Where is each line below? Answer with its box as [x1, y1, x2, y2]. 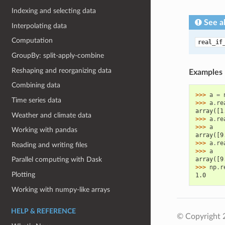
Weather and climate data [12, 111, 92, 119]
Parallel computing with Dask [12, 156, 102, 164]
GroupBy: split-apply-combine [12, 52, 104, 60]
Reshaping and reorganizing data [12, 66, 112, 74]
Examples [188, 68, 222, 77]
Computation [12, 37, 53, 45]
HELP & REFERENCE [11, 207, 76, 215]
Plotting [12, 171, 36, 179]
